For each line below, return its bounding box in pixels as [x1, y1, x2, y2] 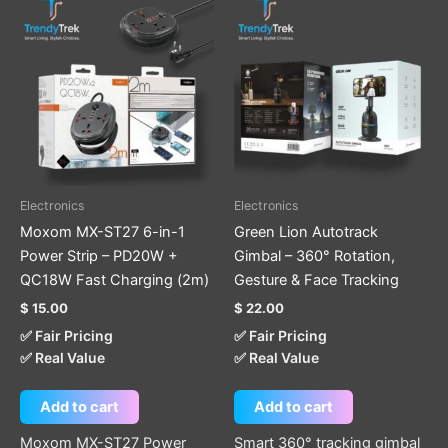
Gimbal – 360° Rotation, [234, 247, 395, 266]
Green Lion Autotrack [234, 223, 378, 242]
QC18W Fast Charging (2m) [20, 271, 209, 290]
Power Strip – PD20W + [20, 247, 178, 266]
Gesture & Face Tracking [234, 271, 399, 290]
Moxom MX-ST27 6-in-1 [20, 223, 185, 242]
